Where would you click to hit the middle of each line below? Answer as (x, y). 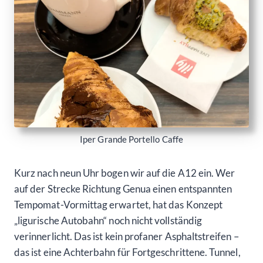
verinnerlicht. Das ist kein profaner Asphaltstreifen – (127, 236)
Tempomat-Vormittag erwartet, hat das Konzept (118, 204)
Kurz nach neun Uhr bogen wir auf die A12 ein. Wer (125, 173)
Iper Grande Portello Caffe (131, 139)
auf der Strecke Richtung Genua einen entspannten (123, 188)
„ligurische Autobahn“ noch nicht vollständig (108, 220)
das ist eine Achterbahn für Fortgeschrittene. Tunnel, (127, 252)
